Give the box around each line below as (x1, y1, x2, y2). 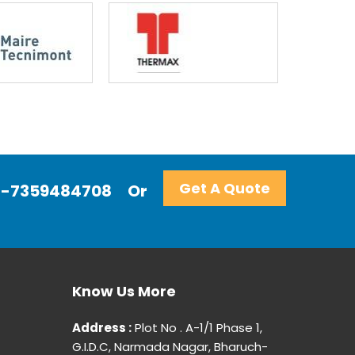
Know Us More (72, 281, 176, 301)
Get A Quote (179, 178, 270, 198)
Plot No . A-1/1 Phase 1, (132, 319, 262, 336)
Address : (72, 319, 132, 336)
